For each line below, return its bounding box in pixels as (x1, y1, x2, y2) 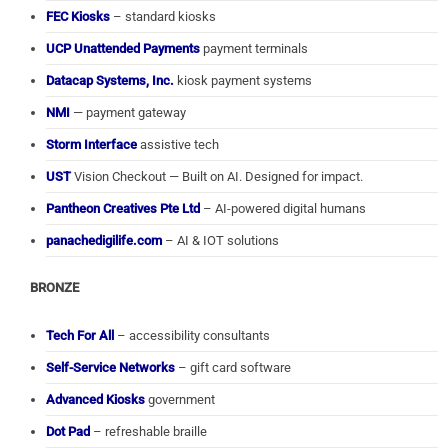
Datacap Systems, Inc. (46, 73, 174, 89)
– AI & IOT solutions (162, 233, 279, 249)
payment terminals (200, 41, 308, 57)
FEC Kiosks (46, 9, 110, 25)
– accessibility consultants (114, 328, 270, 344)
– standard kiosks (110, 9, 216, 25)
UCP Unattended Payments (46, 41, 200, 57)
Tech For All (46, 328, 114, 344)
